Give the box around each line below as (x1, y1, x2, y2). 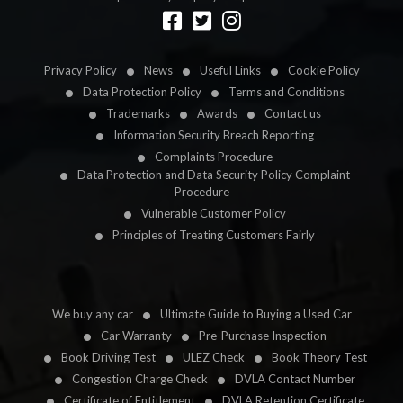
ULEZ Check (182, 350, 245, 365)
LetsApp (71, 5, 110, 20)
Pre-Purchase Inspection (199, 328, 327, 344)
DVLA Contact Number (235, 372, 355, 387)
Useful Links (199, 63, 261, 78)
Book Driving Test (60, 350, 156, 365)
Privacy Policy (43, 63, 117, 78)
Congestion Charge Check (72, 372, 208, 387)
